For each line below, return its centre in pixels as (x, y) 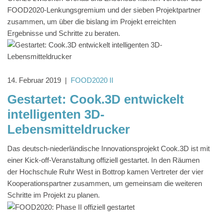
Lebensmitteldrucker (69, 130)
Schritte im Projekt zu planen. (54, 195)
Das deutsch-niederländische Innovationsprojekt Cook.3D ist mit (108, 149)
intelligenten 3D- (56, 115)
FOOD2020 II (92, 80)
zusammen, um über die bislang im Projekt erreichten (92, 22)
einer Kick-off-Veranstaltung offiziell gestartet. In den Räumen (103, 160)
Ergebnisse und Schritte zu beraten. (64, 33)
